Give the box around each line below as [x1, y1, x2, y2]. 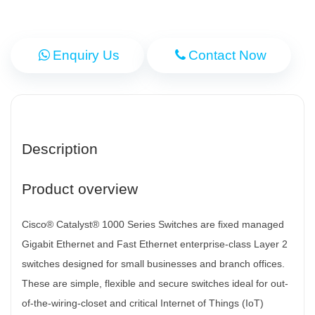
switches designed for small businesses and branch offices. [22, 257, 285, 269]
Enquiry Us [53, 47, 120, 63]
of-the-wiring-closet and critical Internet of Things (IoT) [22, 297, 264, 309]
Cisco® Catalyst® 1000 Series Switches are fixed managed [22, 218, 284, 230]
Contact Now [188, 47, 266, 63]
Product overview [22, 180, 138, 197]
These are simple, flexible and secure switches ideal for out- [22, 277, 288, 289]
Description [22, 140, 98, 157]
